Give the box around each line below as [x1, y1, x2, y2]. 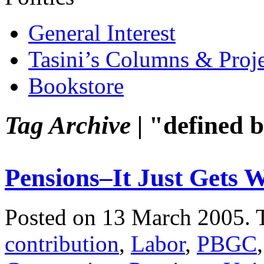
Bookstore [28, 72, 124, 98]
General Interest [28, 19, 176, 45]
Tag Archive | [5, 111, 143, 139]
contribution [5, 230, 119, 256]
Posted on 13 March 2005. [5, 204, 256, 230]
